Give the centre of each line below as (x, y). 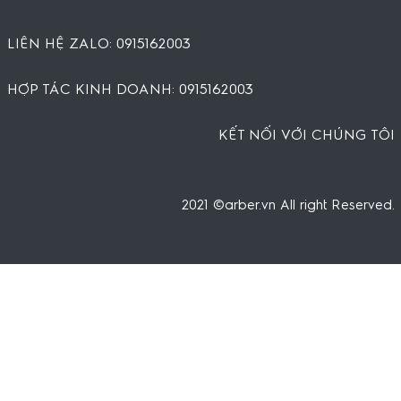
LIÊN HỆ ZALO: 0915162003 (98, 43)
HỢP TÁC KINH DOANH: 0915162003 (130, 89)
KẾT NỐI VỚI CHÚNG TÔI (306, 135)
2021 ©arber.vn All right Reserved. (288, 205)
